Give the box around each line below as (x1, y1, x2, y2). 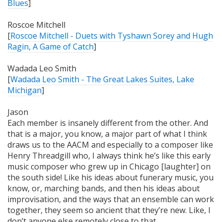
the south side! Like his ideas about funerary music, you (7, 171, 214, 183)
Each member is (7, 117, 68, 128)
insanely (68, 117, 99, 128)
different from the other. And (99, 117, 208, 128)
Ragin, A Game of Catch (7, 41, 94, 52)
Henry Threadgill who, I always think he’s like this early (7, 150, 211, 161)
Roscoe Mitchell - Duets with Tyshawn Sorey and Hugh (10, 30, 213, 41)
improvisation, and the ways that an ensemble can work (7, 193, 214, 205)
